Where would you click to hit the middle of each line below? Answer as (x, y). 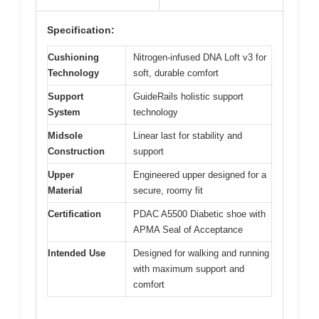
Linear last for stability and (188, 135)
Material (65, 190)
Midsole (65, 135)
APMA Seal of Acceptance (188, 229)
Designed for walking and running (201, 253)
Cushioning (73, 57)
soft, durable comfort (176, 73)
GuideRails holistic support (188, 96)
